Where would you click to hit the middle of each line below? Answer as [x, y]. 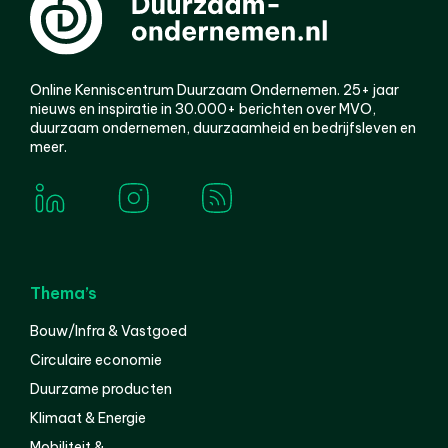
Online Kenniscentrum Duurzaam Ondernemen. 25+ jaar [214, 89]
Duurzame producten [101, 388]
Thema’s [63, 292]
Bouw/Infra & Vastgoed [108, 330]
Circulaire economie [96, 359]
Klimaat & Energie [88, 417]
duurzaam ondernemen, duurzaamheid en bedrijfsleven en [223, 127]
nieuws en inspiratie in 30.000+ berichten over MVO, [203, 108]
